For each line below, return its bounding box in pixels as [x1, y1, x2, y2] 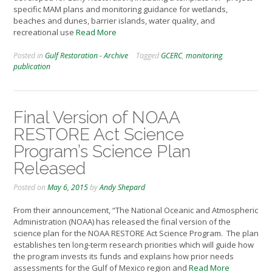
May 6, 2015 [47, 182, 88, 192]
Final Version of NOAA [13, 107, 180, 127]
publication [13, 61, 50, 72]
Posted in [13, 50, 45, 61]
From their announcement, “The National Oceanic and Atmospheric [13, 205, 258, 216]
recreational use [13, 27, 76, 38]
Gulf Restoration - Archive [45, 50, 128, 61]
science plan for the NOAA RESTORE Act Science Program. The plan [13, 228, 259, 239]
